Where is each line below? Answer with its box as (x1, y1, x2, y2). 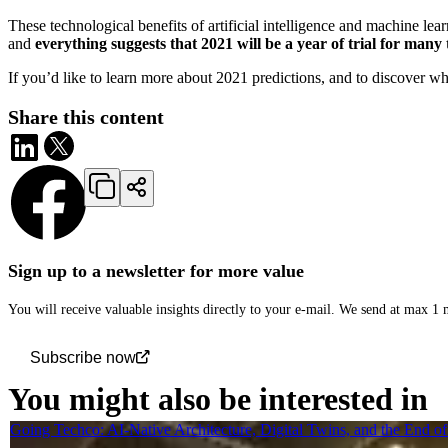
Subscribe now (30, 349, 136, 366)
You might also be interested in (8, 381, 428, 417)
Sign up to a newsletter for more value (8, 261, 304, 282)
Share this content (8, 106, 164, 129)
